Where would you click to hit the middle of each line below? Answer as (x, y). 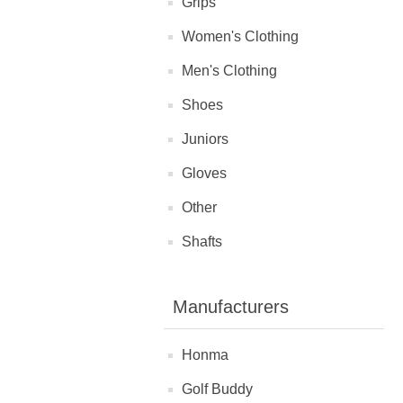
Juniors (205, 139)
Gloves (204, 174)
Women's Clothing (240, 37)
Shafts (202, 242)
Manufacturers (231, 307)
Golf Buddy (217, 390)
